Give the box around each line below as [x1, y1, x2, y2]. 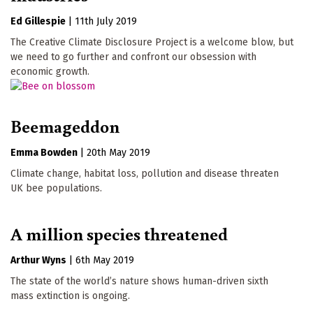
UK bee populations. [10, 182, 102, 195]
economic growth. [10, 65, 89, 78]
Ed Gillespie [10, 15, 66, 27]
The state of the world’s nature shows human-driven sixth [10, 275, 268, 288]
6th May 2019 [75, 254, 134, 267]
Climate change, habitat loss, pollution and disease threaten [10, 168, 279, 180]
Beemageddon [10, 114, 119, 138]
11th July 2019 [75, 15, 137, 27]
